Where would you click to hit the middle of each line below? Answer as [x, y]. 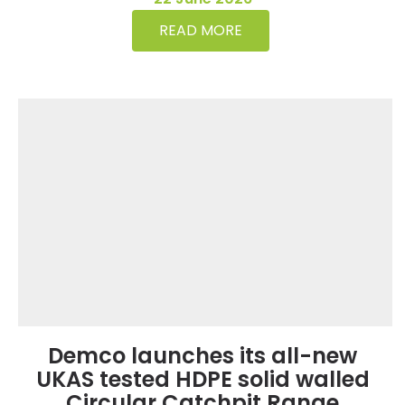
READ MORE [200, 30]
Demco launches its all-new [202, 355]
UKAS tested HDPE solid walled [202, 379]
